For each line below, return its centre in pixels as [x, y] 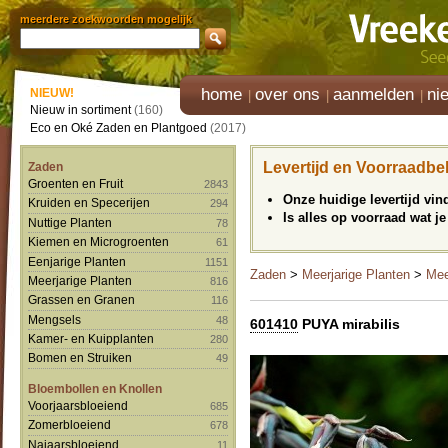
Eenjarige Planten [77, 261]
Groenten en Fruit [75, 183]
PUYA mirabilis [349, 324]
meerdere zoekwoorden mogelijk [106, 19]
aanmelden [373, 94]
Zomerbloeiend [69, 425]
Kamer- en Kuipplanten [91, 338]
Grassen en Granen [81, 300]
